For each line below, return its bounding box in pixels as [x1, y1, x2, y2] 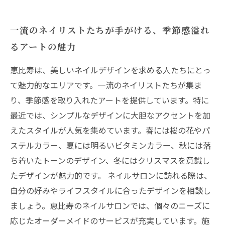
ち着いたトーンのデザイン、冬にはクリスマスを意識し [10, 154, 210, 166]
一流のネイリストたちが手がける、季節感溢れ [10, 24, 210, 36]
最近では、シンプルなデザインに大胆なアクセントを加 [10, 109, 210, 121]
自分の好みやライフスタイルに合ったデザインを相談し [10, 184, 211, 196]
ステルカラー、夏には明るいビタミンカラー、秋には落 [10, 139, 211, 151]
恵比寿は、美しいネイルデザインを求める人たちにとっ [10, 64, 211, 76]
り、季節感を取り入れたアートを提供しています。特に [10, 94, 209, 106]
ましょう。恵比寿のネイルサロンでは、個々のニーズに [10, 199, 210, 211]
